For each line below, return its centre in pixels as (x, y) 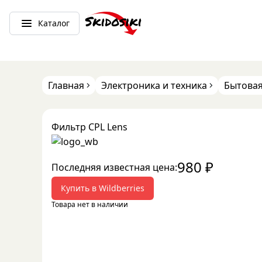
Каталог (54, 23)
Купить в (80, 188)
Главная (66, 85)
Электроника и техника (154, 85)
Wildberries (122, 188)
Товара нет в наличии (90, 204)
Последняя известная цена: (114, 167)
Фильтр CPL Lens (89, 127)
